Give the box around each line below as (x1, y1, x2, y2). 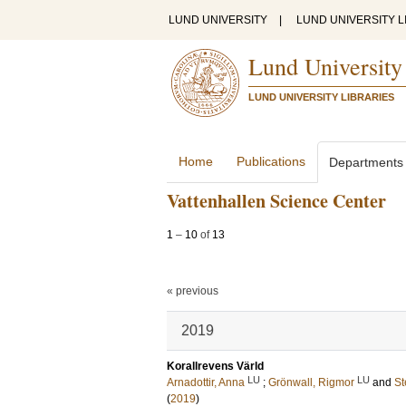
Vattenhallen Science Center (167, 188, 386, 214)
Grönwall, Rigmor (268, 376, 354, 389)
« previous (167, 285, 218, 297)
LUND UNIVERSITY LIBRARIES (248, 92, 394, 102)
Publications (237, 154, 305, 169)
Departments (329, 155, 403, 169)
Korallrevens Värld (167, 360, 264, 372)
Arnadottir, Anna (167, 376, 245, 389)
